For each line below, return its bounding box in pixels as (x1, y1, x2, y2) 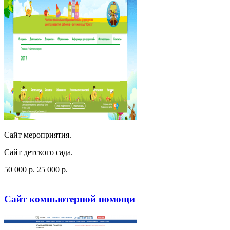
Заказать (65, 175, 94, 184)
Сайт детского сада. (4, 148, 73, 157)
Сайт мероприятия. (4, 130, 71, 140)
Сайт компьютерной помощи (4, 194, 135, 205)
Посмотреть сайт (4, 175, 63, 184)
